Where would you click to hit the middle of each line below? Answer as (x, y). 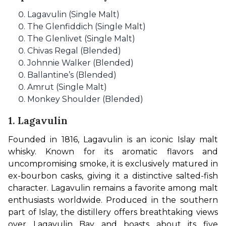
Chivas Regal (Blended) (74, 50)
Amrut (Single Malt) (67, 87)
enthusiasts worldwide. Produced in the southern (113, 200)
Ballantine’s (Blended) (72, 75)
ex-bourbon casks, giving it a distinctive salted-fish (113, 176)
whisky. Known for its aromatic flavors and (113, 151)
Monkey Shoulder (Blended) (85, 99)
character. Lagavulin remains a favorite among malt (113, 188)
